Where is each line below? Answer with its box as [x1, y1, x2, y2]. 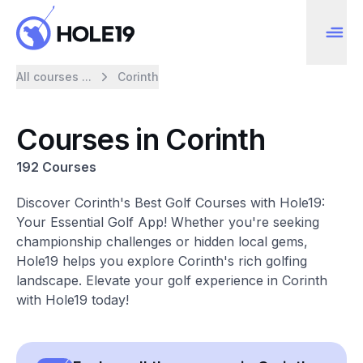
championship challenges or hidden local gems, [16, 233, 308, 250]
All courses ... [16, 70, 92, 83]
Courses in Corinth [16, 122, 266, 157]
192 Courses [16, 159, 96, 175]
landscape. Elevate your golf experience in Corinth [16, 272, 327, 288]
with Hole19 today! [16, 292, 129, 308]
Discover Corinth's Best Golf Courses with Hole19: [16, 194, 325, 211]
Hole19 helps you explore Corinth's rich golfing [16, 253, 307, 269]
